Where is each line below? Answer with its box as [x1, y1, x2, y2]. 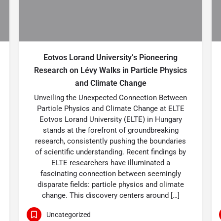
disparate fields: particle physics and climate [37, 180, 184, 189]
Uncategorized [46, 210, 91, 219]
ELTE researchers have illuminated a [51, 158, 170, 167]
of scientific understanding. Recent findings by [35, 147, 186, 156]
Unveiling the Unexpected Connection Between [34, 93, 187, 102]
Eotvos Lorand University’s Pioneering [43, 53, 178, 62]
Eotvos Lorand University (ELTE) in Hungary [39, 115, 182, 124]
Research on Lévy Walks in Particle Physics [34, 66, 187, 75]
